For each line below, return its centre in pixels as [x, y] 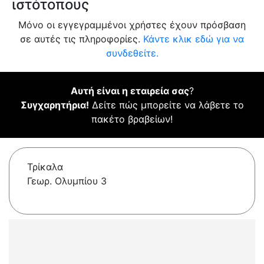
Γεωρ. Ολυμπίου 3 [67, 181]
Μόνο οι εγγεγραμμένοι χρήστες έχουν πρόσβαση [132, 25]
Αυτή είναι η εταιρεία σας [130, 91]
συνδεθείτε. [132, 53]
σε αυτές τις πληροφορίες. [82, 39]
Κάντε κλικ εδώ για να [194, 39]
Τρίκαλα [45, 167]
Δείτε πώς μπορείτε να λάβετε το [166, 105]
